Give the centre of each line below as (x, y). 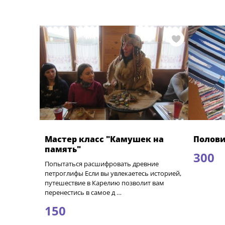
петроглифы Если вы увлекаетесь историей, (113, 173)
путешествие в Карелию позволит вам (104, 183)
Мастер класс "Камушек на (104, 139)
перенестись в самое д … (83, 192)
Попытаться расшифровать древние (101, 164)
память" (63, 149)
